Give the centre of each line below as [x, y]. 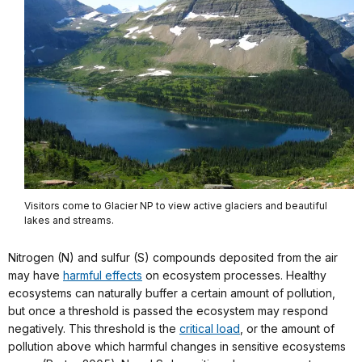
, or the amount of [287, 329]
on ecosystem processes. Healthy [234, 276]
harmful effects [103, 276]
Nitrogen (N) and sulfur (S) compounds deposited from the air [173, 258]
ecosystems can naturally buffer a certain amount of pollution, [172, 293]
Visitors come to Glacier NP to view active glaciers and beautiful [176, 206]
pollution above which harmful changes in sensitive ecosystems [177, 347]
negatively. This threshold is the [94, 329]
